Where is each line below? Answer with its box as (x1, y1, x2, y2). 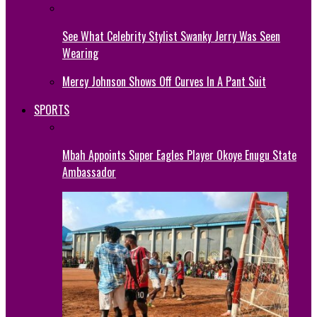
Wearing (62, 44, 98, 62)
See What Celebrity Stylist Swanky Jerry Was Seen (62, 27, 280, 45)
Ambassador (62, 163, 116, 180)
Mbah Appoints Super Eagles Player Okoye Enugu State (62, 146, 296, 163)
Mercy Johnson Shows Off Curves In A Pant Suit (62, 72, 266, 90)
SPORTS (34, 100, 69, 118)
